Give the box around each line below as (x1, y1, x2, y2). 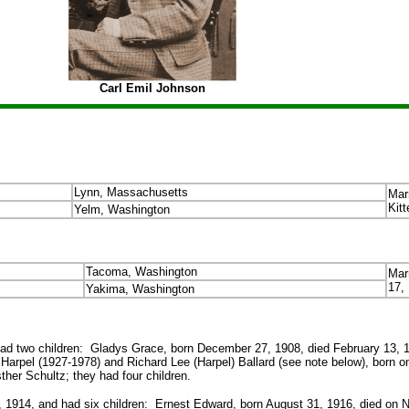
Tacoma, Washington (86, 265, 197, 278)
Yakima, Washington (86, 282, 194, 296)
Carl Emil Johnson (99, 81, 205, 95)
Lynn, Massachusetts (74, 185, 188, 199)
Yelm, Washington (74, 203, 170, 216)
